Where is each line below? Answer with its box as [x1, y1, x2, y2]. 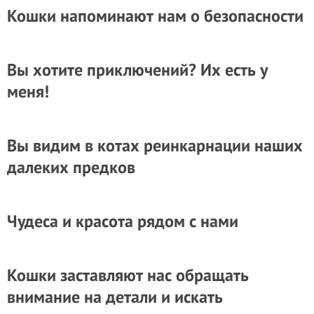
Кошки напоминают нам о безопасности [7, 5, 303, 27]
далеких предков [7, 156, 135, 178]
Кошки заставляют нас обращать [7, 264, 249, 286]
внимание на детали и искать [7, 286, 223, 308]
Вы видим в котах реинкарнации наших [7, 135, 303, 156]
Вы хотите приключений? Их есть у [7, 59, 268, 81]
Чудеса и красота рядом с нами [7, 210, 238, 232]
